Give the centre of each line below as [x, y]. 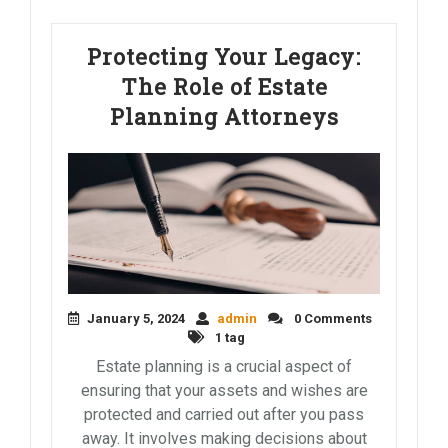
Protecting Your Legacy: [224, 57]
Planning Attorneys [224, 117]
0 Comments [331, 319]
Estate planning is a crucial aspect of [224, 367]
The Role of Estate [224, 87]
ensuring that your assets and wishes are [224, 391]
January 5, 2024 [136, 319]
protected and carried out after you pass [224, 415]
